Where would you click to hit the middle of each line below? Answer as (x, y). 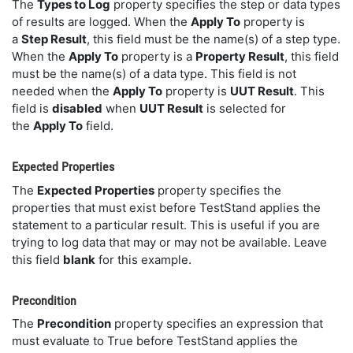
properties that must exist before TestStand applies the (166, 207)
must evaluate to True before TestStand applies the (155, 341)
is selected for (245, 108)
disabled (77, 108)
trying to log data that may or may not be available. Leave (169, 242)
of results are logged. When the (101, 22)
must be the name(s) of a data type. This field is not (154, 74)
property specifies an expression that (217, 323)
